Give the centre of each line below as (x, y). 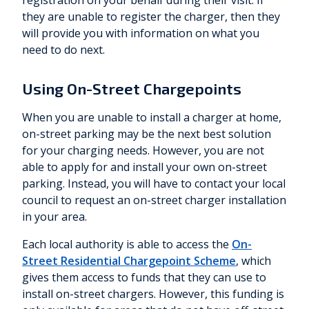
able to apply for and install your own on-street (144, 167)
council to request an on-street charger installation (154, 200)
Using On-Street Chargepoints (132, 89)
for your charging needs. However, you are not (143, 151)
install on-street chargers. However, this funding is (153, 294)
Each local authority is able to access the (127, 245)
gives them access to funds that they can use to (144, 278)
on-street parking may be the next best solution (147, 134)
